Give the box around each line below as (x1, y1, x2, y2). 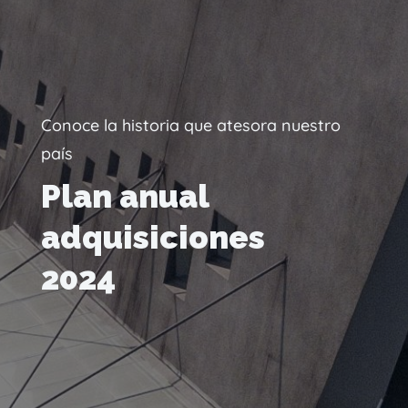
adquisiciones (40, 219, 265, 257)
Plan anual (40, 178, 209, 216)
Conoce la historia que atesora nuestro (40, 115, 341, 137)
